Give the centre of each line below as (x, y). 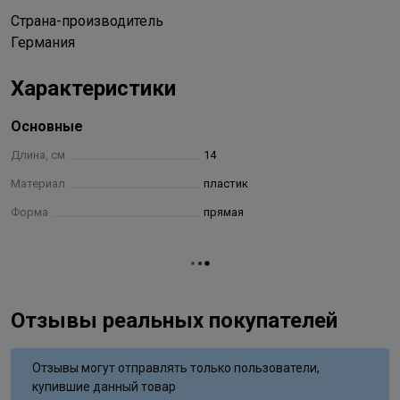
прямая (224, 212)
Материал (38, 183)
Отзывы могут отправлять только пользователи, (176, 367)
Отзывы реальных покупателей (174, 320)
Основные (47, 126)
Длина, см (38, 154)
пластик (226, 183)
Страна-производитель (87, 21)
